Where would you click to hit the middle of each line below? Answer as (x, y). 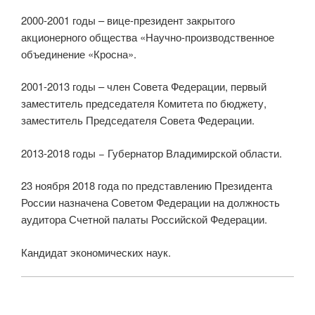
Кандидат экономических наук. (96, 252)
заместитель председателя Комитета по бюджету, (144, 103)
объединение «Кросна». (79, 53)
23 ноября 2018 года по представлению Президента (147, 185)
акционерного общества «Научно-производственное (148, 37)
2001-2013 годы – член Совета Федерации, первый (144, 86)
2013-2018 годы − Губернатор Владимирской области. (152, 153)
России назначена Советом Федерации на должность (150, 202)
